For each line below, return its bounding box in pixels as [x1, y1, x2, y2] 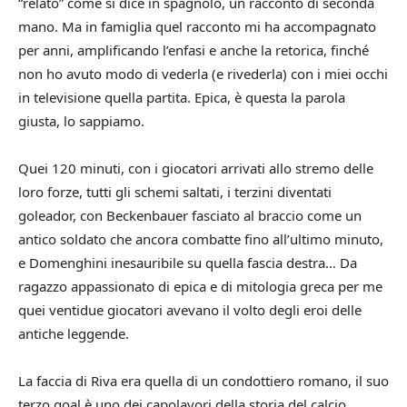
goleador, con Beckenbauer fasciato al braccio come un [18, 205, 362, 224]
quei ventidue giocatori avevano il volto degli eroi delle [18, 300, 362, 319]
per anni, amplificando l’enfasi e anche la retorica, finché [18, 40, 369, 59]
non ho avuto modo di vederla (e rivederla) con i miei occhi [18, 64, 388, 83]
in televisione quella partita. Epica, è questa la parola [18, 87, 345, 106]
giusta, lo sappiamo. [18, 111, 144, 130]
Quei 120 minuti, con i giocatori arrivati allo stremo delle [18, 158, 373, 177]
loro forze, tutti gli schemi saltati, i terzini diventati [18, 182, 332, 201]
